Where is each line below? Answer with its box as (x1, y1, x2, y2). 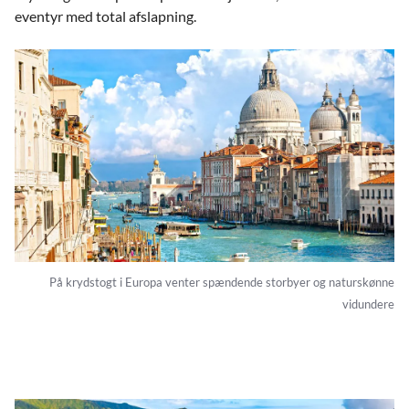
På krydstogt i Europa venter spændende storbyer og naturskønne (49, 274, 394, 289)
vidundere (342, 296, 394, 311)
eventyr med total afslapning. (15, 7, 196, 25)
